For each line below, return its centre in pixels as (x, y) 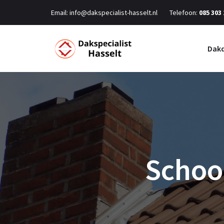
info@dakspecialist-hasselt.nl (113, 12)
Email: (59, 12)
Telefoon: (184, 12)
